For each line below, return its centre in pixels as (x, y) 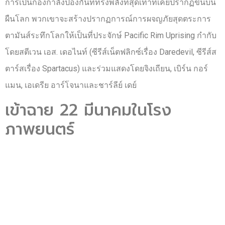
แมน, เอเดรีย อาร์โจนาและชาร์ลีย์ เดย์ (71, 85)
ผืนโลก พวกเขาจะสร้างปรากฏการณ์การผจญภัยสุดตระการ (108, 19)
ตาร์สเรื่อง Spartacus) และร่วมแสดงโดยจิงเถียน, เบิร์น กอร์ (106, 69)
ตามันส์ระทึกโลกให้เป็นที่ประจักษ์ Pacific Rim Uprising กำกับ (111, 36)
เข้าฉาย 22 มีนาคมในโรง (88, 110)
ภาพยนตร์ (40, 129)
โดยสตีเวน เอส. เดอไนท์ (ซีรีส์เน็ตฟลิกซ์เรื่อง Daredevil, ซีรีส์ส (111, 52)
